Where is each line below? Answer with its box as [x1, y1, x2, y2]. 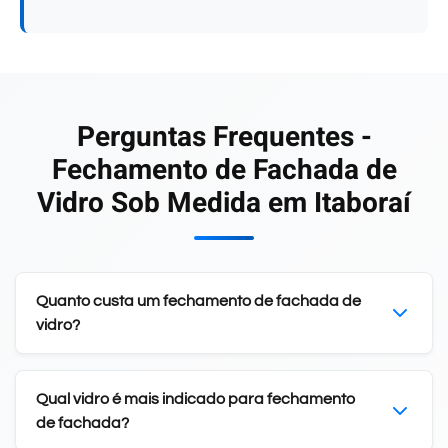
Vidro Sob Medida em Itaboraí [37, 182, 411, 224]
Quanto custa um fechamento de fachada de [36, 292, 361, 309]
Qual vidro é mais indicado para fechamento [36, 390, 355, 407]
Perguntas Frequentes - [76, 116, 372, 158]
